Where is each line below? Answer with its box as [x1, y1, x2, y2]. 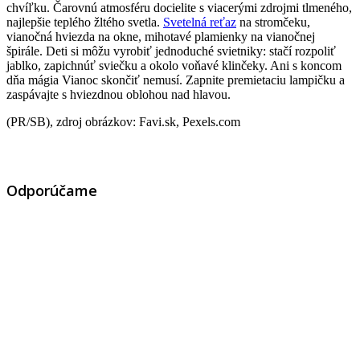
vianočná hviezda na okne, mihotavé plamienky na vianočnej [6, 29, 315, 43]
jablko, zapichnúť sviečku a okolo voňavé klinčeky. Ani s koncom [6, 58, 342, 72]
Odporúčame [6, 180, 97, 200]
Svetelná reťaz [163, 14, 236, 29]
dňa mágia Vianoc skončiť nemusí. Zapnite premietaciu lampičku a [6, 72, 345, 87]
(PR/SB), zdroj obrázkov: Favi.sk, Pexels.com [6, 114, 240, 129]
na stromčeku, [236, 14, 310, 29]
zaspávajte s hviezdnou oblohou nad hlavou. [6, 87, 231, 101]
